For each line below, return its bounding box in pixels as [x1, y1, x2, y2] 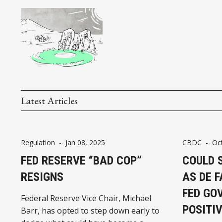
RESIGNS [21, 169, 63, 184]
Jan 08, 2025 [65, 137, 105, 147]
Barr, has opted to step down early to [21, 205, 160, 216]
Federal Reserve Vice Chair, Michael [21, 192, 151, 204]
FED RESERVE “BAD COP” [21, 153, 142, 167]
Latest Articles [21, 94, 78, 107]
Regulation [21, 137, 55, 147]
